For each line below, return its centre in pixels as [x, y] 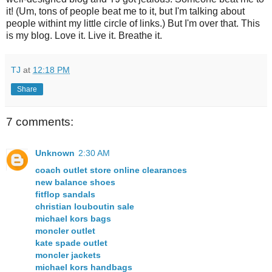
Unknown [55, 153]
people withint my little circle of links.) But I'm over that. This [133, 23]
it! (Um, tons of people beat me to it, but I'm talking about [125, 11]
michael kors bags [73, 219]
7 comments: [40, 121]
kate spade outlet [71, 243]
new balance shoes [75, 182]
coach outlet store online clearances [111, 170]
